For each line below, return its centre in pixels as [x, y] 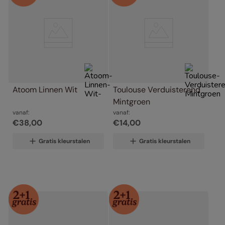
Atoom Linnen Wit [45, 89]
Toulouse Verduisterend [157, 89]
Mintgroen [132, 101]
